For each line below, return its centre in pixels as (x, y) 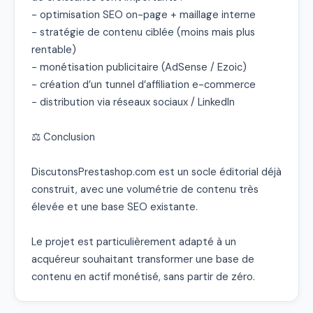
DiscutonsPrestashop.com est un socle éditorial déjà (156, 172)
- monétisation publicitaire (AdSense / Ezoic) (139, 67)
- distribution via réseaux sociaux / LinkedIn (133, 102)
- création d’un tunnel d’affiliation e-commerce (144, 84)
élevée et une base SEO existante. (115, 206)
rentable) (54, 49)
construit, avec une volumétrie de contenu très (145, 189)
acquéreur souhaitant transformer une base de (143, 259)
